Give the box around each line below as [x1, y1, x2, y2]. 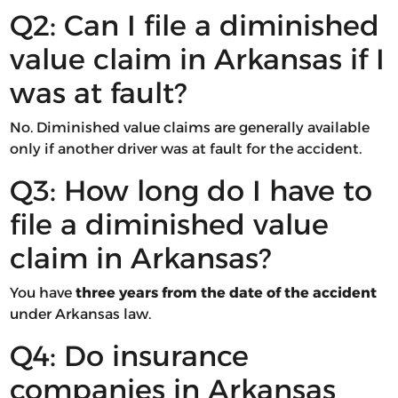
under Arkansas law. [9, 306, 151, 323]
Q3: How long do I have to [9, 173, 372, 209]
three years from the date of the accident [75, 284, 377, 302]
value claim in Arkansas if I [9, 42, 385, 77]
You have [9, 284, 76, 302]
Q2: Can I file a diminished [9, 8, 379, 44]
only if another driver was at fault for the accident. [9, 140, 362, 158]
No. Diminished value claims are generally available [9, 119, 370, 137]
